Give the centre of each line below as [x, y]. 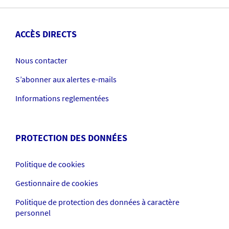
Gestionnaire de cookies [57, 183]
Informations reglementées [62, 98]
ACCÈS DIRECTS [46, 34]
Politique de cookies [50, 164]
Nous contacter [41, 60]
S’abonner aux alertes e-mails [66, 79]
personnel [33, 213]
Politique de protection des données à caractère [97, 202]
